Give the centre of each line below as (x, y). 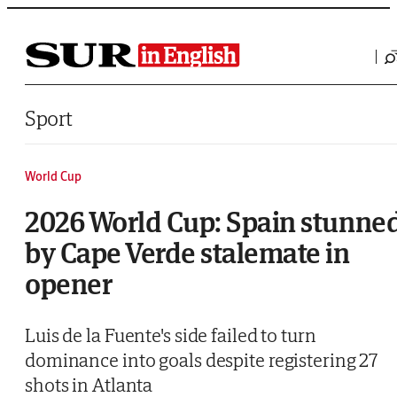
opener (69, 284)
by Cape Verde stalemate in (187, 253)
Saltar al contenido (48, 13)
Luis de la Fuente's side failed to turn (171, 335)
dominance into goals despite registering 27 (202, 360)
